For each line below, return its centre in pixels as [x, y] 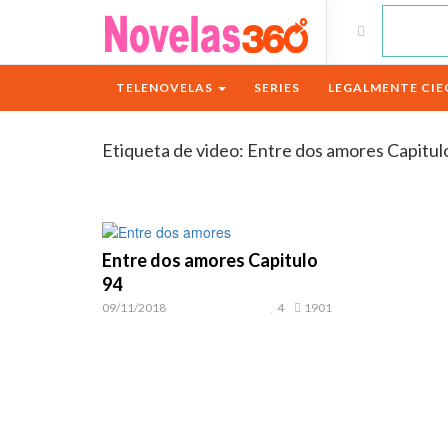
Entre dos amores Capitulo [210, 260]
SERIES [277, 87]
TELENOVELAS [166, 87]
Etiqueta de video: [174, 150]
